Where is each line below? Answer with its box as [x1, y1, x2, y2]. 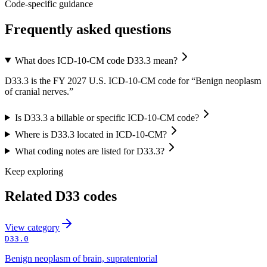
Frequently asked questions [5, 21, 171, 37]
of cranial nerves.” [5, 86, 73, 97]
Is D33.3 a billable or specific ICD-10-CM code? [14, 112, 199, 123]
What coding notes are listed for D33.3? [14, 145, 164, 156]
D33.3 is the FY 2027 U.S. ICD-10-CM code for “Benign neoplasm [5, 75, 261, 86]
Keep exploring [5, 166, 63, 176]
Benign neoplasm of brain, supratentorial [5, 253, 157, 264]
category [27, 222, 60, 233]
